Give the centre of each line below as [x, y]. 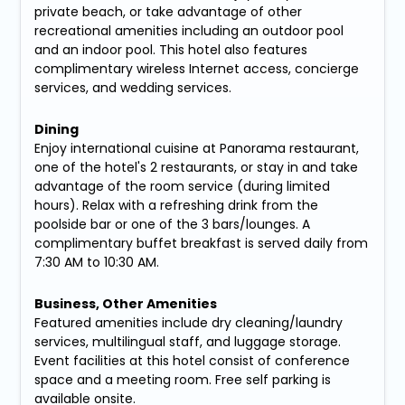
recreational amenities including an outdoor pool [189, 30]
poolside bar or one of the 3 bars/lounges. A [173, 224]
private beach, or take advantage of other [169, 11]
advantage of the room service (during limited [183, 186]
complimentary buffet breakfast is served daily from [202, 243]
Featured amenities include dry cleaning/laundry [189, 322]
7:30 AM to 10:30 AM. [97, 262]
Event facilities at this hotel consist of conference [193, 360]
